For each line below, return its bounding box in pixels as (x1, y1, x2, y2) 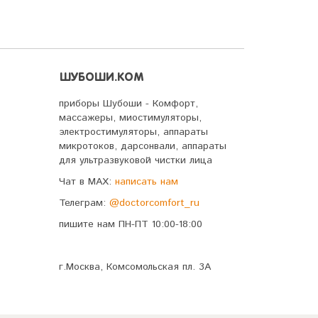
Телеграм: (59, 196, 109, 211)
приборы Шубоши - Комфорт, (59, 97, 198, 111)
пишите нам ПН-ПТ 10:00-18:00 (59, 217, 202, 232)
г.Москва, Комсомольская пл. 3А (59, 260, 211, 275)
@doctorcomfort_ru (109, 196, 199, 211)
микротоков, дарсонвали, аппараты (59, 139, 226, 154)
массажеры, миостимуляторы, (59, 111, 202, 126)
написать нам (115, 175, 178, 190)
